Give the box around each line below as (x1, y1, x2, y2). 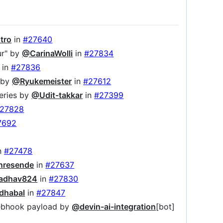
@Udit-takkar (31, 90, 83, 101)
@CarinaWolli (22, 48, 73, 59)
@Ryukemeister (12, 76, 72, 87)
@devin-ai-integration (72, 202, 156, 212)
